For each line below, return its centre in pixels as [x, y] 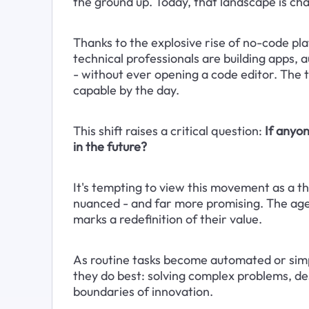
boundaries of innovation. [143, 291]
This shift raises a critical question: [169, 130]
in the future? [110, 146]
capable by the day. [126, 90]
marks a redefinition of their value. [169, 219]
